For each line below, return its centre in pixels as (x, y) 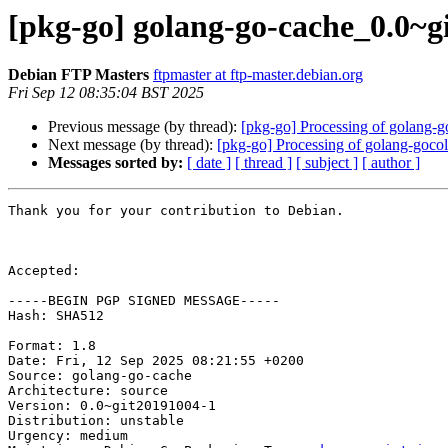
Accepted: (44, 271)
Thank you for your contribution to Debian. (176, 211)
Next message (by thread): (132, 145)
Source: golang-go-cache (100, 376)
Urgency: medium (68, 436)
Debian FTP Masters (78, 75)
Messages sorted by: (115, 163)
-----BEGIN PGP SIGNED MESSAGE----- (144, 301)
